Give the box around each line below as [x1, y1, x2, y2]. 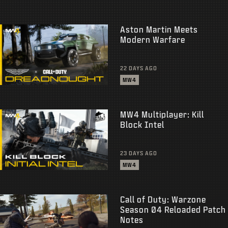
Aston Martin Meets [120, 24, 198, 34]
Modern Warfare [120, 35, 185, 44]
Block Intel [120, 120, 164, 129]
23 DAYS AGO [120, 150, 157, 157]
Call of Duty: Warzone [120, 195, 206, 204]
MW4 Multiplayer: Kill [120, 109, 204, 119]
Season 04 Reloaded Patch [120, 205, 226, 214]
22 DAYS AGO [120, 65, 157, 71]
